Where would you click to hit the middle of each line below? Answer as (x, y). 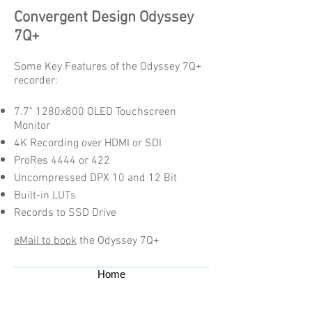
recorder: (36, 81)
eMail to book (45, 241)
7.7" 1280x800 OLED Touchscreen (95, 112)
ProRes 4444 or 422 (62, 161)
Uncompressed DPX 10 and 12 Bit (95, 178)
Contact (111, 300)
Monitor (32, 126)
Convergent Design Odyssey (104, 18)
